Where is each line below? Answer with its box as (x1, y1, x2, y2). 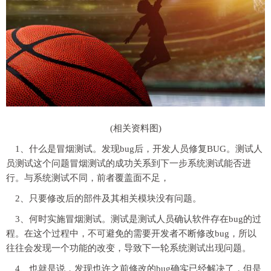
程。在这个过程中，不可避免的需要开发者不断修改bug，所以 (6, 228, 256, 238)
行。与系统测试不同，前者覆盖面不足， (6, 172, 169, 183)
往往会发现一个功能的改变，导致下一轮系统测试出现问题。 (6, 243, 251, 253)
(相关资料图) (109, 123, 162, 133)
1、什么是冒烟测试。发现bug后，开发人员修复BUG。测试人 (15, 143, 263, 154)
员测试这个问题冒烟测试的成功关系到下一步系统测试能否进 (6, 158, 251, 168)
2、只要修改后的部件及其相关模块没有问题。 (15, 193, 201, 203)
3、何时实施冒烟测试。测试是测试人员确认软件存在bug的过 (15, 214, 261, 224)
